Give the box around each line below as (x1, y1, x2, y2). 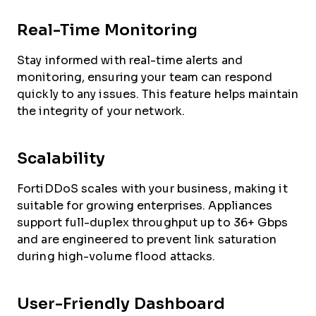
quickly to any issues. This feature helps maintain (17, 87, 299, 100)
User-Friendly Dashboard (17, 294, 225, 312)
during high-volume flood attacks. (17, 250, 219, 262)
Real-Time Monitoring (17, 20, 197, 39)
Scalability (17, 149, 105, 167)
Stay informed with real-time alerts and (17, 54, 243, 66)
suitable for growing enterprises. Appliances (17, 199, 273, 212)
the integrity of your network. (17, 104, 186, 117)
